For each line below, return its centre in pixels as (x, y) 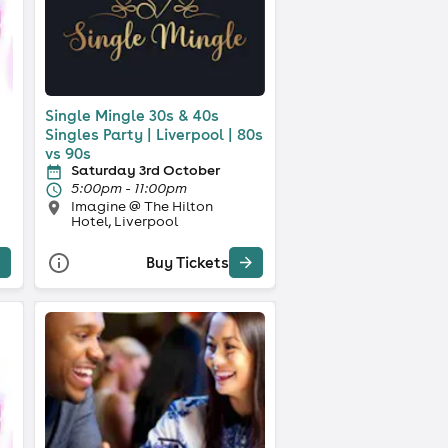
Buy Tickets (187, 263)
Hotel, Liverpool (124, 220)
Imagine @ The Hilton (141, 205)
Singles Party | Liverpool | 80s (153, 134)
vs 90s (67, 153)
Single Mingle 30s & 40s (131, 115)
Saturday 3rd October (145, 169)
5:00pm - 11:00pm (128, 187)
